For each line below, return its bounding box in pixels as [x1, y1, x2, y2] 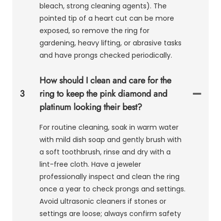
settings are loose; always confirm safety [39, 208, 181, 219]
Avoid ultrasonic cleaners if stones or [39, 196, 166, 206]
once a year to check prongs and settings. [39, 184, 185, 194]
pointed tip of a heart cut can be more [39, 13, 174, 23]
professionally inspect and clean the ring [39, 171, 180, 182]
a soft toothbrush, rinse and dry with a [39, 147, 171, 157]
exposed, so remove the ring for [39, 25, 149, 36]
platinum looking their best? [39, 100, 142, 113]
